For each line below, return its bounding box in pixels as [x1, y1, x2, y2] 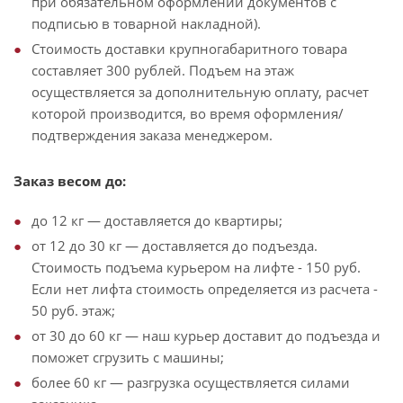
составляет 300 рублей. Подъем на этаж [31, 61, 294, 79]
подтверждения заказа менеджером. [31, 126, 273, 144]
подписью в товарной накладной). [31, 14, 261, 32]
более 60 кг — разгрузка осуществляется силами [31, 373, 350, 391]
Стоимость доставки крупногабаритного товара [31, 40, 347, 58]
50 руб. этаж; [31, 301, 115, 319]
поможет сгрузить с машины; [31, 348, 224, 366]
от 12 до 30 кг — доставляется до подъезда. [31, 237, 318, 255]
